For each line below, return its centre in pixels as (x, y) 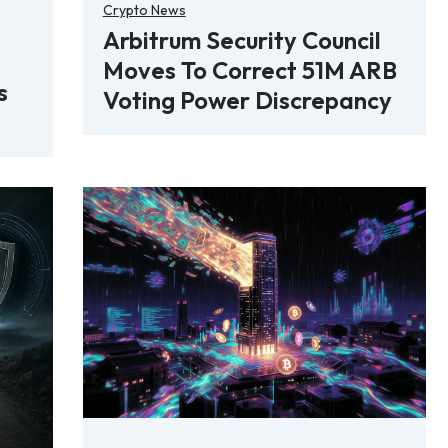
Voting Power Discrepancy (247, 100)
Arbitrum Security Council (241, 40)
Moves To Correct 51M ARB (249, 70)
